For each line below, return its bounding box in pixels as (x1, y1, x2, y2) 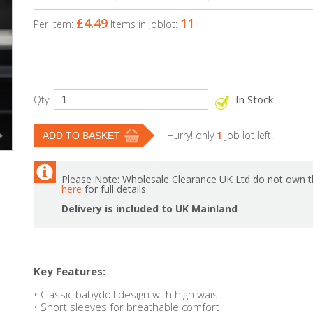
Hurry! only (167, 129, 217, 142)
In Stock (235, 92, 273, 106)
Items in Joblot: (110, 17, 180, 31)
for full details (82, 182, 146, 196)
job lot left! (222, 129, 273, 142)
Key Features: (34, 264, 105, 278)
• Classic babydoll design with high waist (34, 287, 221, 301)
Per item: (34, 17, 76, 31)
